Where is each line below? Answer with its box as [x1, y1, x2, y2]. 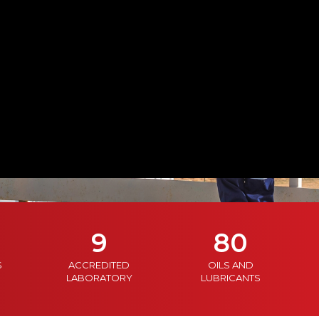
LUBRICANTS [201, 272, 261, 283]
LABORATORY [66, 272, 132, 283]
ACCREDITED [68, 259, 130, 271]
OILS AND [208, 259, 253, 271]
